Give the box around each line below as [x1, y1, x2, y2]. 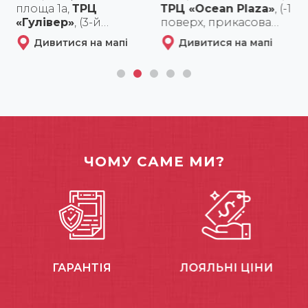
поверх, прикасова [160, 15, 272, 29]
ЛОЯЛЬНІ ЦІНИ [179, 261, 274, 274]
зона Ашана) [160, 29, 232, 43]
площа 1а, [15, 1, 72, 15]
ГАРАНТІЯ [52, 261, 111, 274]
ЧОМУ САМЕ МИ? [83, 153, 225, 170]
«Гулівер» [15, 15, 74, 29]
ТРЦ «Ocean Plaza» [160, 1, 275, 15]
